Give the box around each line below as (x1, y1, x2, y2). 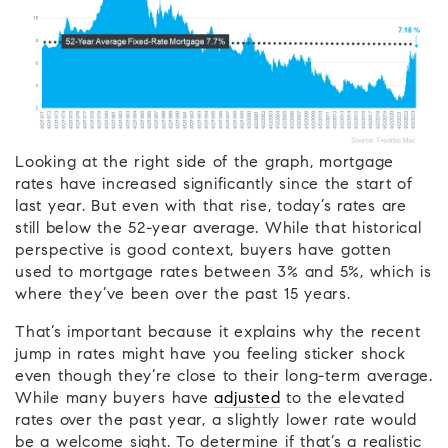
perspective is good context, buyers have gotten (15, 242, 392, 259)
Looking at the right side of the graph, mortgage (15, 154, 394, 171)
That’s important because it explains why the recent (15, 324, 421, 341)
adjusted (214, 390, 281, 407)
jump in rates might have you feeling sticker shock (15, 346, 406, 363)
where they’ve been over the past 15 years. (15, 286, 351, 303)
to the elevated (280, 390, 405, 407)
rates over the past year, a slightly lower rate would (15, 412, 417, 429)
